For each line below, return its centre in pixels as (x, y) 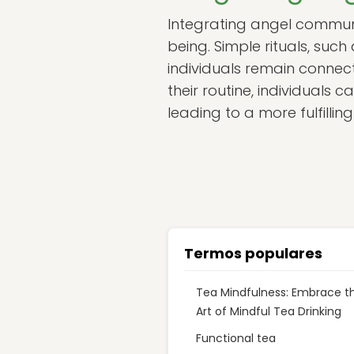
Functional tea (236, 338)
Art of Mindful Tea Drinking (269, 311)
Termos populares (253, 253)
